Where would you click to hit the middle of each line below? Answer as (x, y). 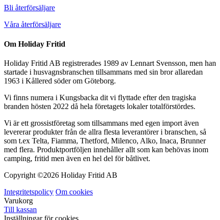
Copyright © (24, 175)
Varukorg (18, 200)
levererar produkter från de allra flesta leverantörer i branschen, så (105, 132)
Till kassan (20, 209)
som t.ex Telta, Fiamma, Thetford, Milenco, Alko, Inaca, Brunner (105, 140)
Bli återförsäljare (29, 8)
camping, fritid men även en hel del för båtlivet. (77, 158)
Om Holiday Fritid (35, 44)
